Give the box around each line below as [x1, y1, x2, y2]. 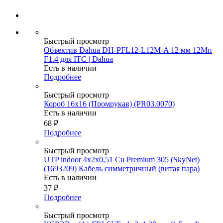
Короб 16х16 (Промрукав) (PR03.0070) [44, 100, 175, 109]
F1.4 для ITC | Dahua [44, 55, 113, 64]
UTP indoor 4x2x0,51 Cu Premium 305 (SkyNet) [44, 155, 200, 164]
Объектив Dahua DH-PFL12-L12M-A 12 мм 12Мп [44, 46, 212, 55]
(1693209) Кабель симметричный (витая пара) [44, 164, 200, 173]
